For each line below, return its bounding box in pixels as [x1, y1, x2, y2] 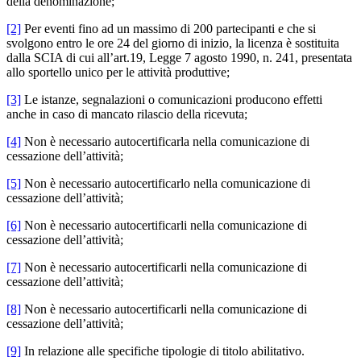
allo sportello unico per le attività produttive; [6, 64, 230, 79]
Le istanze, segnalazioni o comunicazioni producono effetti [21, 92, 322, 106]
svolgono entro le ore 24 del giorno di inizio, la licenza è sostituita [6, 35, 339, 50]
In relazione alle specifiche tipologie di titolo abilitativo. [21, 343, 305, 358]
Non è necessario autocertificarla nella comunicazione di [21, 134, 309, 148]
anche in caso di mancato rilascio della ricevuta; [6, 106, 247, 121]
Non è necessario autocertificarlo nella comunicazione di [21, 176, 310, 190]
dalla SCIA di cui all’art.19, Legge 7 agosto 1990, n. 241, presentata [6, 50, 352, 64]
